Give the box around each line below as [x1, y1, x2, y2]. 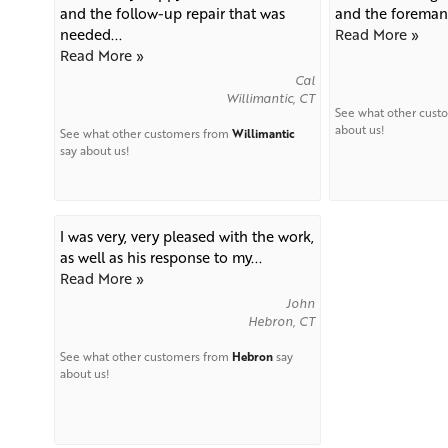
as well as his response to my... [59, 247, 262, 268]
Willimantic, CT [225, 89, 315, 108]
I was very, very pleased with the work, [59, 226, 314, 247]
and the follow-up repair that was [59, 3, 285, 24]
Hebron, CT [247, 312, 315, 331]
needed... [59, 24, 122, 45]
